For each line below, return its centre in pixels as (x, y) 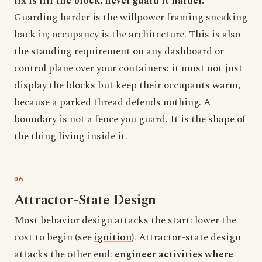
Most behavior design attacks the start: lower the (125, 220)
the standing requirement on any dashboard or (119, 51)
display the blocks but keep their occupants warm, (127, 85)
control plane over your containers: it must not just (128, 68)
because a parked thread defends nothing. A (113, 102)
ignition (113, 237)
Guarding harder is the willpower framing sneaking (131, 18)
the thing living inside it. (71, 136)
